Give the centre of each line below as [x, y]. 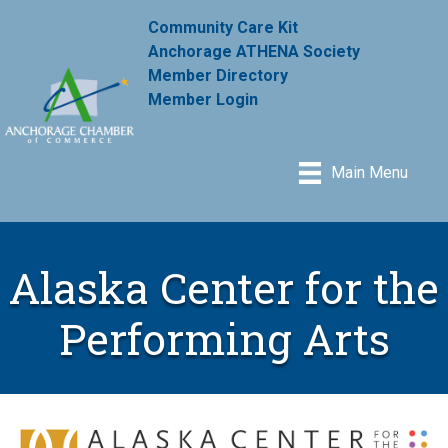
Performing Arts [224, 338]
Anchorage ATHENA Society [254, 51]
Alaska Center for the [224, 287]
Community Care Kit [223, 27]
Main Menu [370, 173]
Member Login [203, 99]
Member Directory [218, 75]
